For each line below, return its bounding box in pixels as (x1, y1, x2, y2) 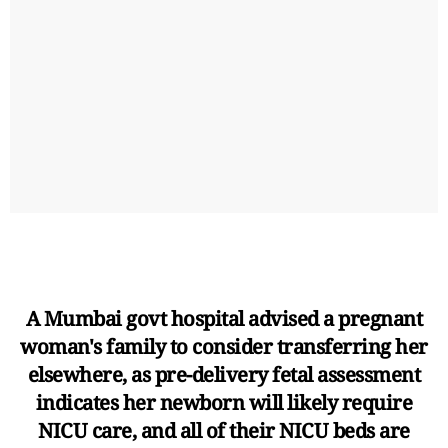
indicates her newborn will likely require (35, 389, 413, 417)
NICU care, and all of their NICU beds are (38, 417, 410, 445)
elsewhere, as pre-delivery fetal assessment (27, 361, 421, 389)
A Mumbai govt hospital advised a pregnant (25, 305, 423, 333)
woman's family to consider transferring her (20, 333, 428, 361)
